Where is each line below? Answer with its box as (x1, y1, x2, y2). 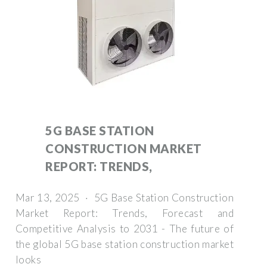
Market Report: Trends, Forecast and (15, 206, 234, 219)
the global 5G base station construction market (15, 237, 234, 250)
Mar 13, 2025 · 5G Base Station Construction (15, 191, 234, 204)
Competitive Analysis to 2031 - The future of (15, 222, 234, 235)
